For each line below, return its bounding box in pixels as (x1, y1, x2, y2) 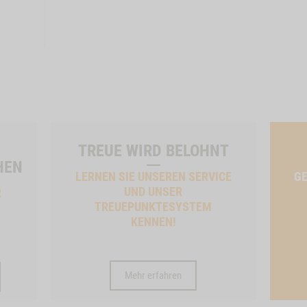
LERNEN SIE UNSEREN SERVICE (75, 169, 232, 184)
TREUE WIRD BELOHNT (77, 141, 229, 160)
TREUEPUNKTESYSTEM (95, 199, 212, 214)
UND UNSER (124, 184, 183, 199)
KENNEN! (130, 214, 176, 229)
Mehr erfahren (125, 269, 182, 282)
